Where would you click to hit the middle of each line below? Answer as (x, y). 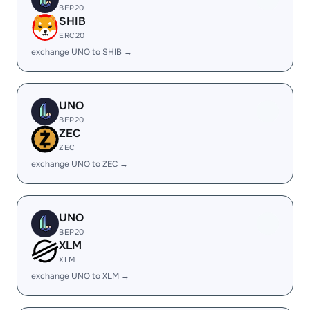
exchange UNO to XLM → (80, 276)
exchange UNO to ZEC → (80, 164)
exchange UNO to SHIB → (82, 52)
